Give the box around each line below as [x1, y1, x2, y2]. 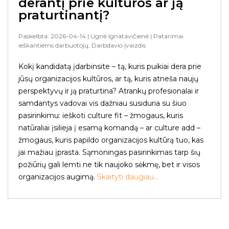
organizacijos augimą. [18, 172, 95, 181]
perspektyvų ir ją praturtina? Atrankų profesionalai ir [18, 86, 199, 96]
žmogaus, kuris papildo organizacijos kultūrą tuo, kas [18, 135, 203, 145]
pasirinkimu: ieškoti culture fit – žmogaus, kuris [18, 111, 183, 120]
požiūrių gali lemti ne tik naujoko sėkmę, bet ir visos [18, 160, 200, 169]
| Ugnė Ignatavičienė [86, 32, 149, 40]
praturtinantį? [18, 8, 109, 22]
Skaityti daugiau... [95, 172, 158, 181]
